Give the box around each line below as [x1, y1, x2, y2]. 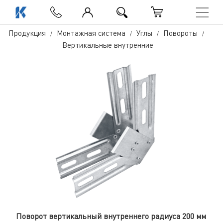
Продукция [8, 28, 46, 37]
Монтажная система [57, 28, 126, 37]
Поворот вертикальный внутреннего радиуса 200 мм [16, 211, 206, 222]
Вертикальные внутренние [62, 40, 153, 49]
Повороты [163, 28, 198, 37]
